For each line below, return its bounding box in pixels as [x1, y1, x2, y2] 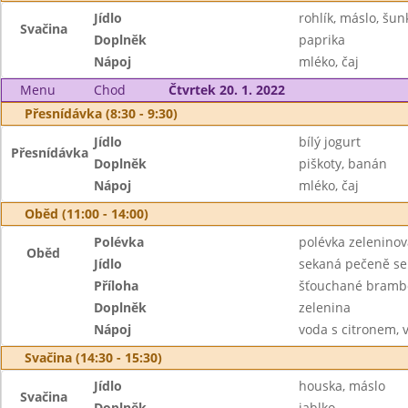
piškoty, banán [298, 155, 387, 172]
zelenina [298, 299, 351, 316]
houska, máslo [298, 377, 385, 394]
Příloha [94, 277, 139, 294]
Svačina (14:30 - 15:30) [25, 349, 162, 366]
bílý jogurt [298, 133, 361, 150]
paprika [298, 31, 345, 48]
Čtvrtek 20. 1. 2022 [168, 81, 285, 98]
